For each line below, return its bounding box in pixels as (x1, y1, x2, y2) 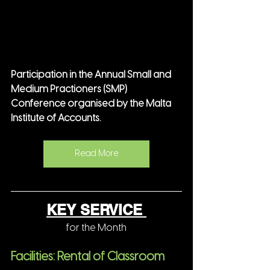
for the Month (66, 223, 127, 234)
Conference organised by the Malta (11, 99, 173, 110)
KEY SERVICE (46, 201, 146, 219)
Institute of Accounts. (11, 113, 101, 124)
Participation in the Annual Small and (11, 70, 173, 81)
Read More (74, 149, 119, 159)
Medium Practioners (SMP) (11, 84, 129, 95)
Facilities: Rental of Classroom (11, 251, 165, 264)
